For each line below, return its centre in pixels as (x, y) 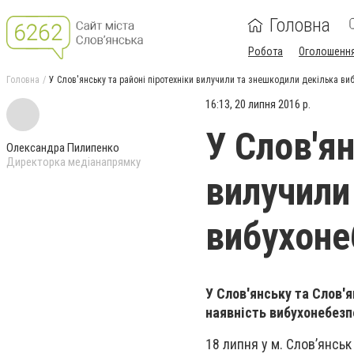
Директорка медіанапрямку (73, 162)
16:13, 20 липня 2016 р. (258, 104)
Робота (265, 51)
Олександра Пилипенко (63, 148)
